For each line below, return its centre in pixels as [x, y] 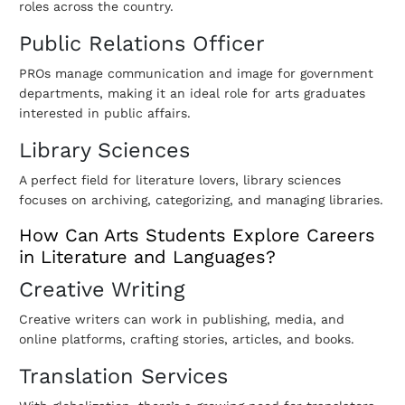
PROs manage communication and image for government [196, 74]
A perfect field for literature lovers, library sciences [180, 180]
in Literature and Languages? [147, 257]
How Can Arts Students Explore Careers [197, 235]
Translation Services [123, 377]
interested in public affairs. [105, 113]
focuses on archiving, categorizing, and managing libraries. [201, 200]
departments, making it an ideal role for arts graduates [192, 94]
